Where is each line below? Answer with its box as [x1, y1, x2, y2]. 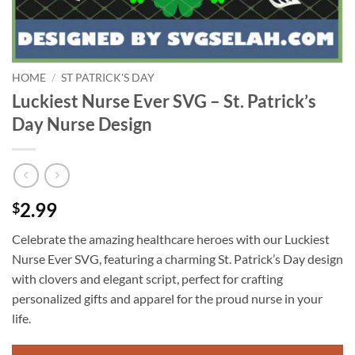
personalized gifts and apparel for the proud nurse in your [12, 291, 323, 307]
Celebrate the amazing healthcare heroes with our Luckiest [12, 231, 330, 247]
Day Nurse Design [12, 113, 152, 135]
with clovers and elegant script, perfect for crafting [12, 271, 283, 287]
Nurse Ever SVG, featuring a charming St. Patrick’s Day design [12, 251, 343, 267]
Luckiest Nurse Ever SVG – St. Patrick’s [12, 90, 316, 112]
